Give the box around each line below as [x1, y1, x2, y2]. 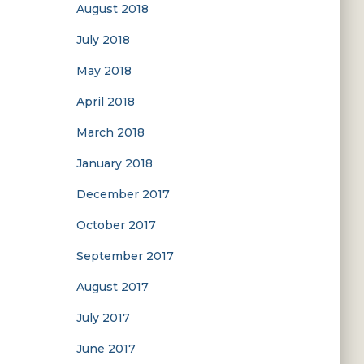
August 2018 [76, 2, 149, 16]
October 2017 [76, 218, 156, 232]
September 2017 [76, 249, 174, 263]
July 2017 [76, 310, 130, 325]
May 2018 [76, 63, 132, 78]
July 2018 [76, 32, 130, 47]
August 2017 [76, 279, 149, 294]
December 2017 [76, 187, 170, 201]
